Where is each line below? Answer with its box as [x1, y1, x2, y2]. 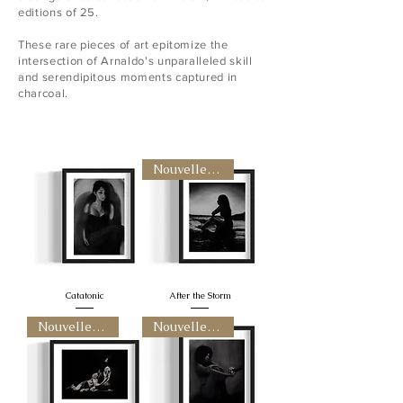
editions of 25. [18, 5, 99, 19]
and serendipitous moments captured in [18, 70, 238, 84]
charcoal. [18, 86, 68, 100]
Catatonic [65, 290, 104, 301]
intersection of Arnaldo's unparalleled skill [18, 54, 253, 67]
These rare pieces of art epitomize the [18, 38, 228, 51]
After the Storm [168, 290, 231, 301]
